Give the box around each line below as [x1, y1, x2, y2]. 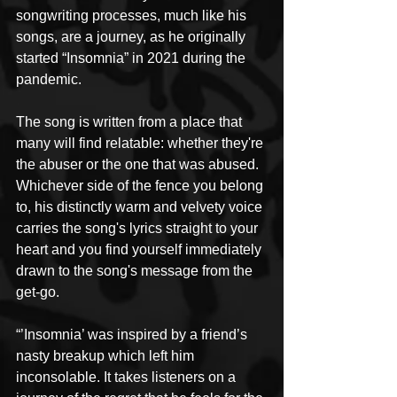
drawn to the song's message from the [16, 263, 256, 279]
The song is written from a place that [16, 114, 245, 130]
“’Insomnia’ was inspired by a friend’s [16, 327, 251, 343]
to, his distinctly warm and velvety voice [16, 199, 266, 215]
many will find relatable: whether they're [16, 136, 267, 152]
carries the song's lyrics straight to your [16, 221, 261, 237]
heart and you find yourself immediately [16, 242, 265, 258]
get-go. [16, 284, 63, 300]
